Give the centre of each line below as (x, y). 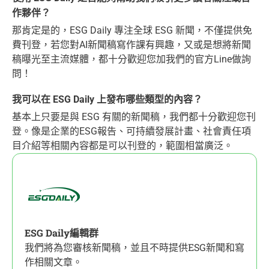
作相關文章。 (53, 261)
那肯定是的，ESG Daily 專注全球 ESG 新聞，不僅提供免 (132, 30)
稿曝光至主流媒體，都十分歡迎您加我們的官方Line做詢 (131, 59)
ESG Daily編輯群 (62, 232)
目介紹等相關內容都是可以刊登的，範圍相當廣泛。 (122, 145)
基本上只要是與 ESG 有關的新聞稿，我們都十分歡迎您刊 (134, 116)
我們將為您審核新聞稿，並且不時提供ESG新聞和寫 (134, 247)
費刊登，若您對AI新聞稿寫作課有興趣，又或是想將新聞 (131, 44)
